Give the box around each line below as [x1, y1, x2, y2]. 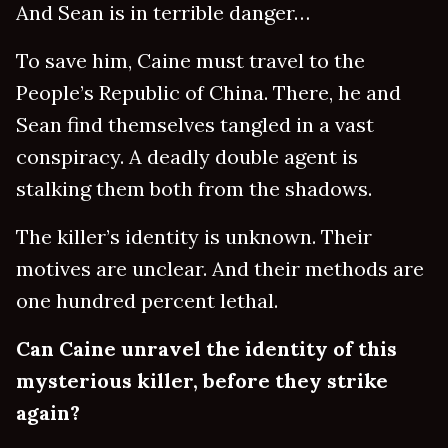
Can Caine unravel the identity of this [16, 336, 397, 362]
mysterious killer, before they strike [16, 368, 388, 394]
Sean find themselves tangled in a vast [16, 112, 374, 138]
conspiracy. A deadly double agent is [16, 144, 358, 170]
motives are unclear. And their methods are [16, 256, 424, 282]
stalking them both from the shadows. [16, 176, 372, 202]
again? [16, 400, 80, 426]
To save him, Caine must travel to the [16, 48, 365, 74]
